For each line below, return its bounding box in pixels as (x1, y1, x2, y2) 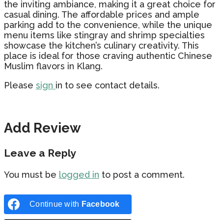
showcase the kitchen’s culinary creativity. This (4, 40, 199, 51)
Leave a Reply (4, 146, 76, 159)
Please (4, 80, 36, 90)
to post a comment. (99, 169, 185, 180)
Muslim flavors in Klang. (4, 60, 103, 71)
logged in (59, 169, 99, 180)
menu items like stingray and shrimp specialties (4, 29, 205, 40)
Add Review (4, 120, 81, 136)
